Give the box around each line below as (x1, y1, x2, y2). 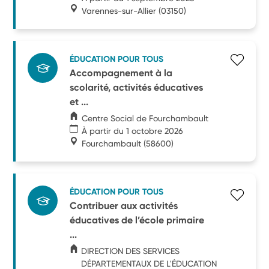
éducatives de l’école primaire (70, 214, 205, 226)
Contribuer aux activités (70, 199, 178, 211)
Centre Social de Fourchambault (82, 113, 209, 123)
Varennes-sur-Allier (82, 5, 157, 16)
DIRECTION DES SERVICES (81, 246, 180, 256)
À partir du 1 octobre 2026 (82, 125, 184, 136)
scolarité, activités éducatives (70, 81, 204, 93)
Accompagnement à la (70, 67, 173, 79)
